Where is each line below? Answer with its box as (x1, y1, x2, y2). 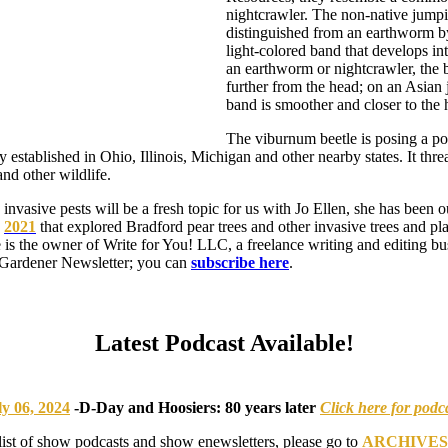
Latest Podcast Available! (94, 329, 354, 356)
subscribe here (191, 253, 289, 271)
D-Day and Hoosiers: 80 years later (79, 398, 320, 416)
